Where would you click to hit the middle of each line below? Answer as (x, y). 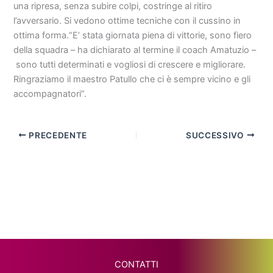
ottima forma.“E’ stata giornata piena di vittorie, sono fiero (133, 35)
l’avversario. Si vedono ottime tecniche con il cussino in (127, 21)
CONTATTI (136, 265)
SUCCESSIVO (216, 135)
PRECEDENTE (57, 135)
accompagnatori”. (50, 94)
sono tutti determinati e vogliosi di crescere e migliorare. (130, 65)
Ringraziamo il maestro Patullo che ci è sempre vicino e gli (132, 79)
